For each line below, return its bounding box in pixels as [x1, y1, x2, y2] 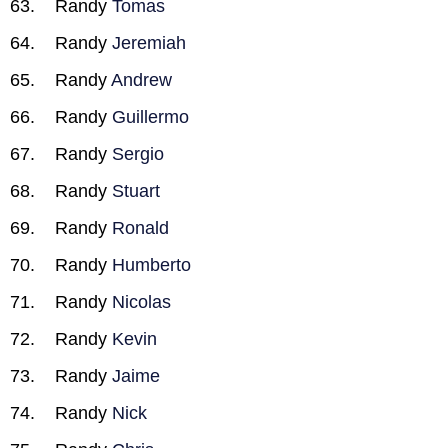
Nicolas [112, 292, 171, 312]
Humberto [112, 255, 191, 275]
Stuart [112, 181, 160, 201]
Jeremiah [112, 33, 186, 53]
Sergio [112, 144, 164, 164]
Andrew [111, 70, 172, 90]
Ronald [112, 218, 169, 238]
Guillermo [112, 107, 189, 127]
